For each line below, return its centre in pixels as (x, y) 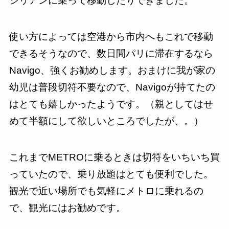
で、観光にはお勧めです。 (67, 208)
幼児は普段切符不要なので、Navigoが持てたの (112, 87)
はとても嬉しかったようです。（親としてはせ (111, 104)
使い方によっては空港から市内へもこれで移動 (111, 37)
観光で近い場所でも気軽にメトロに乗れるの (106, 191)
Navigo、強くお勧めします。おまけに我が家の (112, 70)
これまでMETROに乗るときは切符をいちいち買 (114, 157)
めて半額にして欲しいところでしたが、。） (106, 121)
